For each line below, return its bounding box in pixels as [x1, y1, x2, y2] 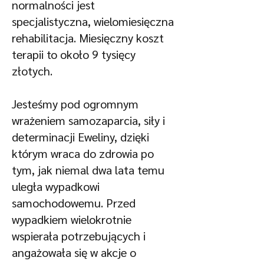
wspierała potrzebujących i [12, 228, 146, 243]
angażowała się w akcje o [12, 245, 136, 260]
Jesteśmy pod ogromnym [12, 96, 138, 111]
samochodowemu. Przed [12, 195, 136, 210]
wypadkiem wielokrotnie [12, 212, 131, 227]
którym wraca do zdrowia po [12, 146, 154, 161]
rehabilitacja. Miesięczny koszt [12, 30, 164, 45]
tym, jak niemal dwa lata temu [12, 162, 164, 177]
